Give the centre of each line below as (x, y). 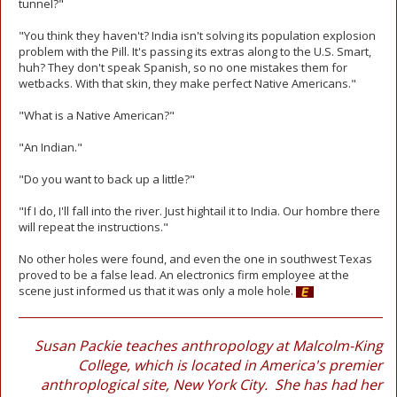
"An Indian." (51, 147)
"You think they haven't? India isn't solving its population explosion (197, 35)
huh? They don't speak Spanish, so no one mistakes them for (183, 67)
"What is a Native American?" (97, 115)
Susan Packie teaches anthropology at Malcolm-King (209, 346)
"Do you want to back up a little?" (107, 179)
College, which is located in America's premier (230, 365)
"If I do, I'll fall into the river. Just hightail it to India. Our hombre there (199, 211)
